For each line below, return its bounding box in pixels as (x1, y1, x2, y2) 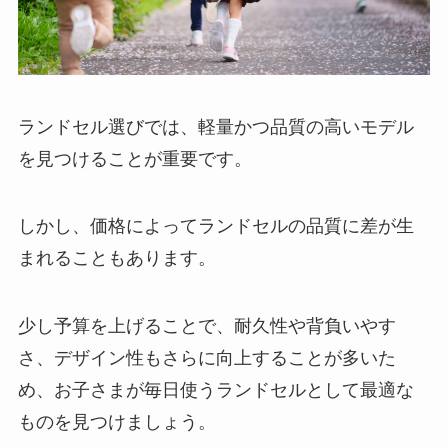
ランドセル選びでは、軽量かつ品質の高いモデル (17, 116, 414, 137)
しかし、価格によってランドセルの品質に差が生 (17, 216, 414, 237)
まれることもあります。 (17, 248, 216, 269)
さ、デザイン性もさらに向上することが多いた (17, 348, 396, 369)
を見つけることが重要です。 (17, 148, 252, 169)
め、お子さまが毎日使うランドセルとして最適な (17, 380, 414, 401)
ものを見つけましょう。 (17, 412, 216, 433)
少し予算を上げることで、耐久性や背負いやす (17, 316, 396, 337)
